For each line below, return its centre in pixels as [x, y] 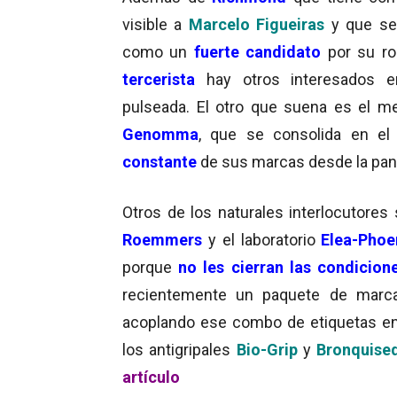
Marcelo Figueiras [257, 24]
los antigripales [177, 349]
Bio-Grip [267, 349]
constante [160, 161]
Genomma [160, 134]
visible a [156, 24]
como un [158, 51]
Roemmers [162, 239]
